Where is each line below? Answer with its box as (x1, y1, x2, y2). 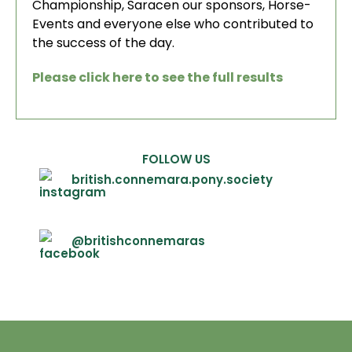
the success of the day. (32, 34, 174, 52)
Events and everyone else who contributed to (32, 15, 313, 33)
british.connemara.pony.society (71, 171, 273, 188)
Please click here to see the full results (32, 68, 283, 86)
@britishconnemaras (71, 233, 205, 249)
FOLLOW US (141, 151, 211, 167)
